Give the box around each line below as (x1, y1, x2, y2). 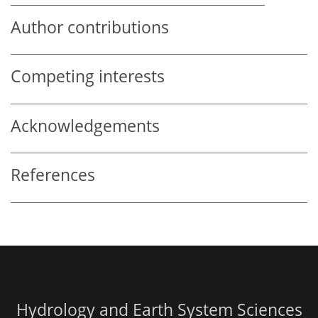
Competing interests (11, 65, 165, 88)
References (11, 164, 95, 187)
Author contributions (11, 16, 169, 38)
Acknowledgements (11, 114, 160, 137)
